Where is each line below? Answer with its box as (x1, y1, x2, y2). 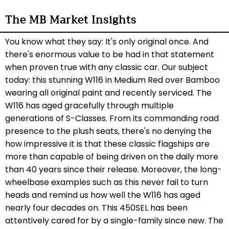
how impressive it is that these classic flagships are (5, 138, 210, 150)
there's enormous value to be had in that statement (5, 48, 214, 60)
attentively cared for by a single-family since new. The (5, 214, 223, 226)
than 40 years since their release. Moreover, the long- (5, 163, 222, 175)
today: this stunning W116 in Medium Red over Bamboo (5, 74, 220, 86)
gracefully (64, 99, 107, 111)
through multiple (107, 99, 174, 111)
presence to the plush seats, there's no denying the (5, 125, 212, 137)
